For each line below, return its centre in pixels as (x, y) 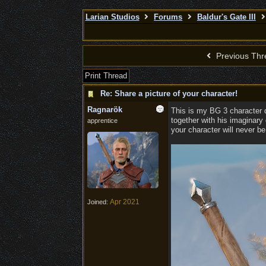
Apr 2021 (124, 202)
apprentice (102, 121)
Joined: (98, 202)
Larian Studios (112, 17)
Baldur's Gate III (226, 17)
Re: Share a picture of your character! (169, 94)
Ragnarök (104, 110)
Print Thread (106, 76)
